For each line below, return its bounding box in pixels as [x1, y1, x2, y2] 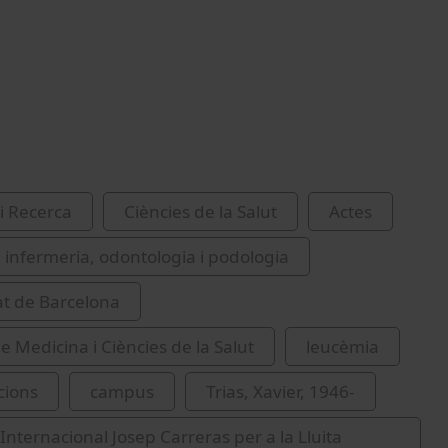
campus [90, 379, 154, 403]
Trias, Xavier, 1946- [206, 379, 355, 403]
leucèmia [306, 334, 379, 358]
